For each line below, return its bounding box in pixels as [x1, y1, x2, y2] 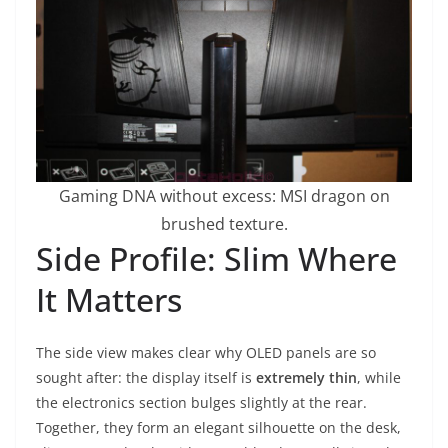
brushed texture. [160, 212, 288, 235]
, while [357, 367, 401, 387]
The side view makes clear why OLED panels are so [36, 342, 376, 362]
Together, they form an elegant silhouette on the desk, [36, 417, 401, 437]
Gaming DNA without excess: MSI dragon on [58, 184, 390, 207]
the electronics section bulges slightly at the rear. [36, 392, 367, 412]
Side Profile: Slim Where [36, 236, 397, 280]
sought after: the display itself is [36, 367, 256, 387]
